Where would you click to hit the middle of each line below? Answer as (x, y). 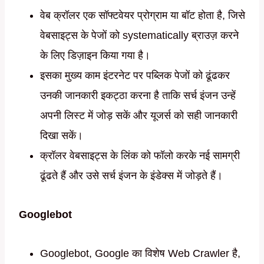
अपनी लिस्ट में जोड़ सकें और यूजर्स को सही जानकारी (139, 116)
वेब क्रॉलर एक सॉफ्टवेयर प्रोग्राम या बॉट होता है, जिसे (143, 16)
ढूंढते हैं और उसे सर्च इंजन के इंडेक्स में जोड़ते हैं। (131, 176)
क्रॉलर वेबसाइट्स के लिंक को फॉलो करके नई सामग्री (140, 156)
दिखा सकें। (62, 136)
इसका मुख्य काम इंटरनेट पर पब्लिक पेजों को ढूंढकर (135, 76)
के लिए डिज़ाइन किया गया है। (95, 56)
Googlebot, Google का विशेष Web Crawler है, (140, 254)
